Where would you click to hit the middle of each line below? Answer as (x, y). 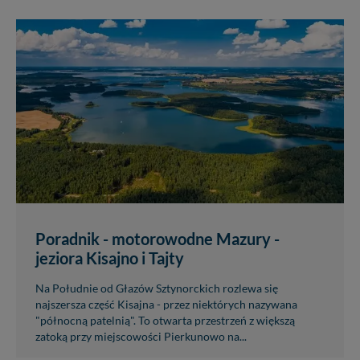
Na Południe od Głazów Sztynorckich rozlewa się (157, 289)
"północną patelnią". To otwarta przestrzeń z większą (165, 321)
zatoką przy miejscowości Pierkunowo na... (141, 337)
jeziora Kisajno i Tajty (110, 258)
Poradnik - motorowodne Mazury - (157, 239)
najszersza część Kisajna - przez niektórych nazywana (166, 305)
